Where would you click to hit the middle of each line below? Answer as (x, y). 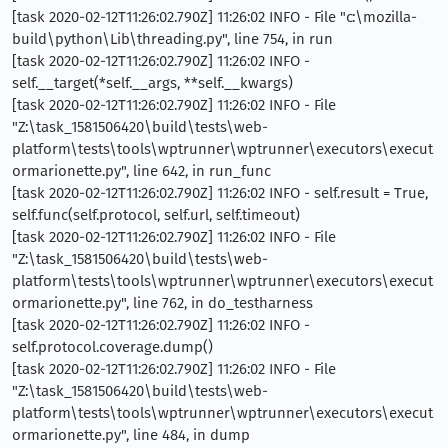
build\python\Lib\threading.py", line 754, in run (172, 38)
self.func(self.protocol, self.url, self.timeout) (156, 214)
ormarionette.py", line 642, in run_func (141, 170)
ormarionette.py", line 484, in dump (131, 434)
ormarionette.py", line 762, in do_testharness (162, 302)
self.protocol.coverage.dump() (112, 346)
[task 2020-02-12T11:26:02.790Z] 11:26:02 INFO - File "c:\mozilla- (214, 16)
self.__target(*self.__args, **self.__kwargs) (152, 82)
